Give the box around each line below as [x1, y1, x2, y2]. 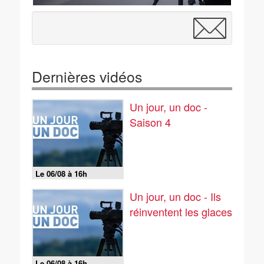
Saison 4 [130, 114, 171, 130]
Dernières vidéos [32, 66, 142, 87]
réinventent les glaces [130, 204, 232, 219]
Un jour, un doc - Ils [130, 189, 221, 204]
